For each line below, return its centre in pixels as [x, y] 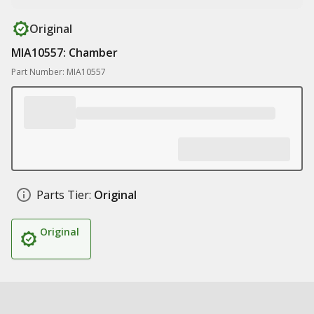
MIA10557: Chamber [64, 53]
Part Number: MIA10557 [59, 72]
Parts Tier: [64, 195]
